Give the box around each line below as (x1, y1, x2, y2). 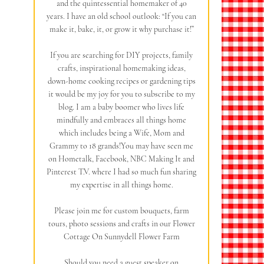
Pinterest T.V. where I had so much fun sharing (47, 166, 196, 177)
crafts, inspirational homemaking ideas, (57, 62, 186, 73)
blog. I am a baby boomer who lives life (58, 101, 184, 112)
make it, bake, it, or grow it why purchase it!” (49, 24, 194, 34)
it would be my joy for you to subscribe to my (48, 88, 195, 99)
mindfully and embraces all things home (57, 114, 186, 125)
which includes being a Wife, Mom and (58, 127, 184, 138)
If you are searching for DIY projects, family (50, 49, 193, 60)
